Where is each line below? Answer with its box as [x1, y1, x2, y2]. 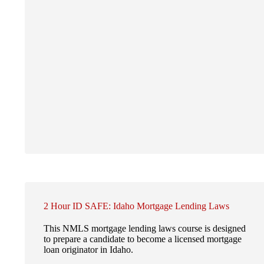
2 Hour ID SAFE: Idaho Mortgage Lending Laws [44, 201, 229, 212]
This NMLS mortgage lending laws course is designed [44, 223, 246, 233]
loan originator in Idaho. [44, 244, 133, 255]
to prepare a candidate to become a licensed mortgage [44, 233, 242, 244]
